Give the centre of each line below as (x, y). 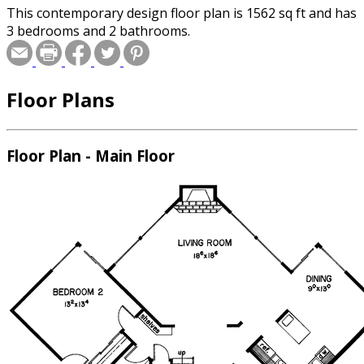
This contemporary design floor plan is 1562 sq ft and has (182, 13)
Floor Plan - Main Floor (91, 156)
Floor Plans (61, 99)
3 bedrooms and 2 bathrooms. (98, 30)
